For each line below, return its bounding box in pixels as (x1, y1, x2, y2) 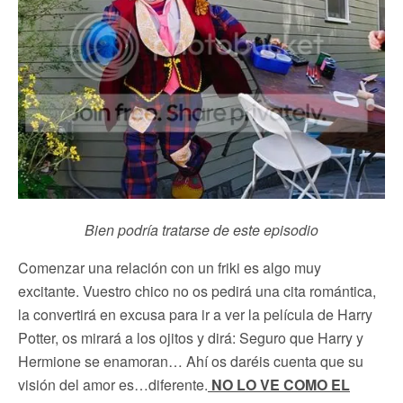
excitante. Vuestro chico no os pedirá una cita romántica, (18, 280, 376, 301)
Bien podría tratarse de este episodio (85, 219, 318, 240)
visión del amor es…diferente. (18, 373, 208, 395)
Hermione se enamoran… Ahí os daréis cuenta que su (18, 350, 363, 372)
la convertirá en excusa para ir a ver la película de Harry (18, 303, 372, 325)
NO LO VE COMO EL (208, 373, 350, 395)
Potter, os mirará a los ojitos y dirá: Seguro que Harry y (18, 327, 363, 348)
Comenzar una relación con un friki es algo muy (18, 256, 321, 278)
